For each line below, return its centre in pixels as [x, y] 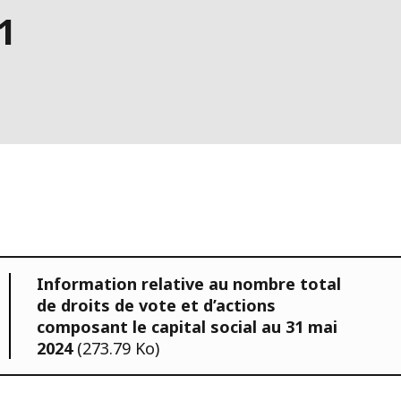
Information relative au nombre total [189, 283]
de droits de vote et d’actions [156, 305]
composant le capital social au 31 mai [187, 326]
